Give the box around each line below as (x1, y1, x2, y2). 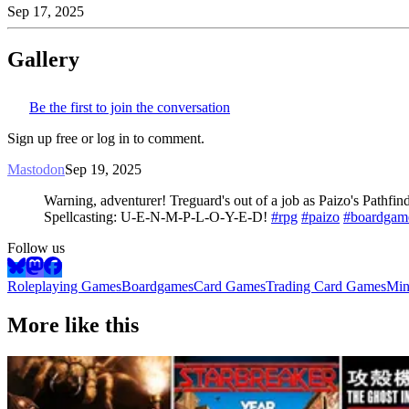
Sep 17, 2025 (7, 4, 84, 19)
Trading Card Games (266, 278, 386, 294)
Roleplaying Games (7, 278, 121, 294)
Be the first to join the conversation (29, 99, 230, 115)
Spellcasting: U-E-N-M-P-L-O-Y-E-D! (44, 208, 271, 225)
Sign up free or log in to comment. (7, 130, 204, 146)
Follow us (7, 239, 65, 256)
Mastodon (7, 161, 65, 177)
